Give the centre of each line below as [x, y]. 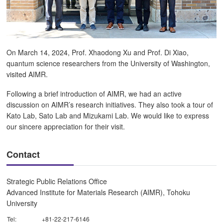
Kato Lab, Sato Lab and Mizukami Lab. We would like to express [108, 115]
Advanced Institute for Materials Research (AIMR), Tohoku [99, 192]
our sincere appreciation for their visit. [66, 126]
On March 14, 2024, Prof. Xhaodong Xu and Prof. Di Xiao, [98, 53]
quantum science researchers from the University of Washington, [109, 63]
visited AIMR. [27, 74]
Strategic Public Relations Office [57, 181]
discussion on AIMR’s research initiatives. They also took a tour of [110, 104]
